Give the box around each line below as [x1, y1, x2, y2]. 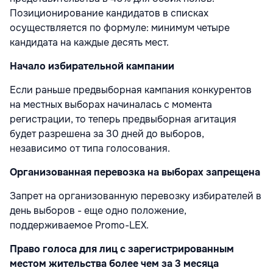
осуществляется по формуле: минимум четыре [10, 21, 230, 35]
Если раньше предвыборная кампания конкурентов [10, 83, 252, 97]
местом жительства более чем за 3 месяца [10, 257, 219, 271]
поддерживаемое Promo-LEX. [10, 219, 149, 232]
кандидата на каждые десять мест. [10, 36, 169, 49]
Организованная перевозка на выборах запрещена [10, 166, 260, 179]
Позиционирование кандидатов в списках [10, 7, 208, 20]
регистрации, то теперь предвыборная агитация [10, 113, 236, 126]
